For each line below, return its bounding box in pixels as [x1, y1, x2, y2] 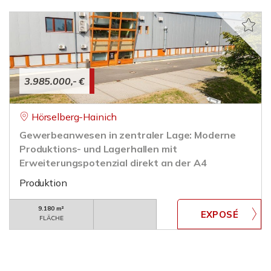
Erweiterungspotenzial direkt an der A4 [19, 157, 207, 169]
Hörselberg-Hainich [31, 111, 117, 123]
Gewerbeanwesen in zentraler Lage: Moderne [19, 129, 237, 141]
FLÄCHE [39, 214, 64, 222]
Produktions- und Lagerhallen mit [19, 143, 177, 155]
